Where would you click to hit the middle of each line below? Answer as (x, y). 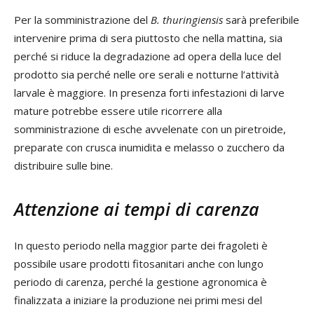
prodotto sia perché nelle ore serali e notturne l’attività (146, 75)
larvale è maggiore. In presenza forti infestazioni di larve (149, 93)
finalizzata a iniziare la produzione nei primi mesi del (138, 300)
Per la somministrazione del (82, 20)
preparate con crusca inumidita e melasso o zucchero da (149, 148)
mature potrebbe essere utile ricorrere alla (118, 111)
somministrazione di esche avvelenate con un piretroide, (150, 129)
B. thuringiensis (187, 20)
